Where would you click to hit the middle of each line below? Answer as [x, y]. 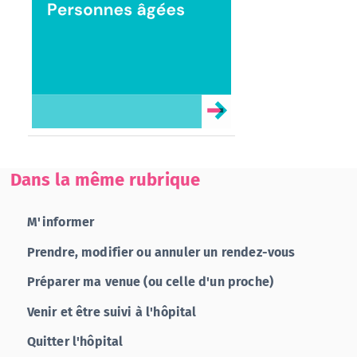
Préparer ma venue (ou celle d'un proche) [150, 282]
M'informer [61, 222]
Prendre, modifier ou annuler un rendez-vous [161, 252]
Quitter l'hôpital [75, 342]
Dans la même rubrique [105, 180]
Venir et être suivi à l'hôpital [112, 312]
